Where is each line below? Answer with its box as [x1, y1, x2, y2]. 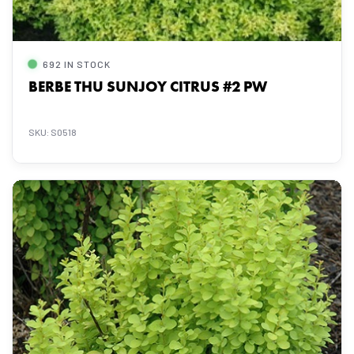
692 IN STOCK [43, 58, 111, 70]
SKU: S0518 [28, 126, 77, 137]
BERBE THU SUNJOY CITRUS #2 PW [28, 77, 267, 96]
